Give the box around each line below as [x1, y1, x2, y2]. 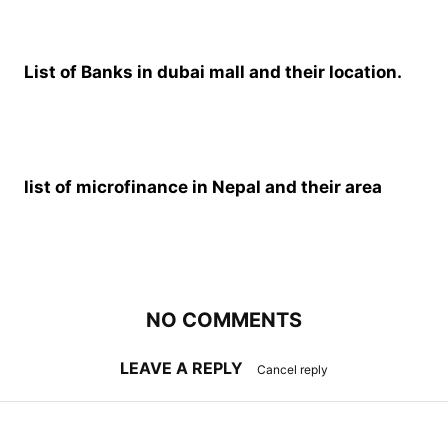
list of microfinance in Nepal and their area [24, 177, 382, 197]
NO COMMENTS [146, 308, 302, 332]
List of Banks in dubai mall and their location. [24, 62, 402, 82]
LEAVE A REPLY [120, 358, 247, 378]
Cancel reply [257, 362, 328, 377]
